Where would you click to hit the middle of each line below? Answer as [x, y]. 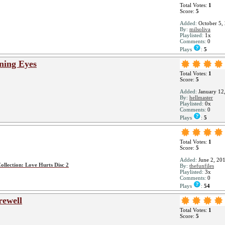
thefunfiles [202, 166]
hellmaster [201, 97]
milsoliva [200, 29]
